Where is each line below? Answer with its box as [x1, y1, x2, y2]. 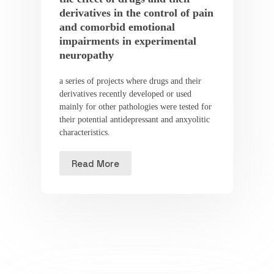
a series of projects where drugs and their [59, 76, 201, 86]
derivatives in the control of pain [59, 7, 213, 20]
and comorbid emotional [59, 21, 175, 34]
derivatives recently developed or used [59, 89, 191, 99]
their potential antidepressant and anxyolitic [59, 115, 210, 125]
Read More [71, 157, 119, 169]
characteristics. [59, 128, 110, 138]
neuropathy [59, 49, 114, 62]
